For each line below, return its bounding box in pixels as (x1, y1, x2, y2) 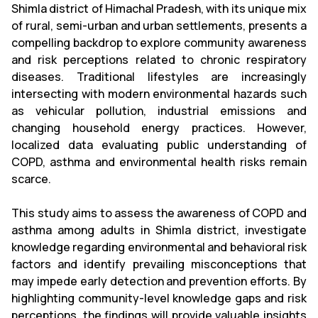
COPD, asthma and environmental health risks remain (11, 154, 307, 170)
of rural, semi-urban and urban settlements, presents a (11, 18, 307, 33)
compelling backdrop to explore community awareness (11, 35, 307, 50)
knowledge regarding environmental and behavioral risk (11, 239, 307, 255)
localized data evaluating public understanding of (11, 137, 307, 153)
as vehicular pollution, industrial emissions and (11, 103, 307, 119)
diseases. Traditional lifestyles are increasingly (11, 69, 307, 84)
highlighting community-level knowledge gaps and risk (11, 290, 307, 306)
